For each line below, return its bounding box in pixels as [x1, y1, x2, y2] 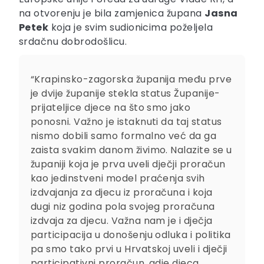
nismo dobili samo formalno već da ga [31, 129, 217, 143]
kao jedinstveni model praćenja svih [31, 171, 205, 186]
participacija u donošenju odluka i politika [31, 228, 231, 242]
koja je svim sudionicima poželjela [48, 21, 213, 35]
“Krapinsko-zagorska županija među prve [31, 72, 232, 87]
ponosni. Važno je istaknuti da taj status [31, 115, 222, 129]
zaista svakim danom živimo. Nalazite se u [31, 143, 232, 157]
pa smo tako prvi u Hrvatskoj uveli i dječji [31, 242, 227, 256]
